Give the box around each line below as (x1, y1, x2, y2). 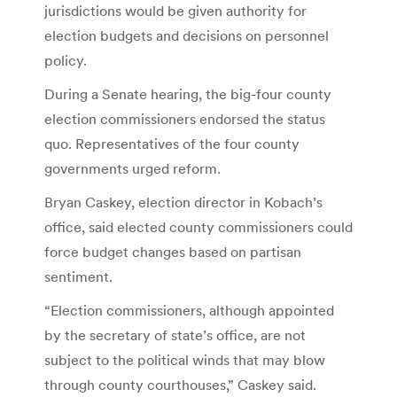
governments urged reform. (44, 159, 221, 177)
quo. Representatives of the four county (44, 134, 300, 152)
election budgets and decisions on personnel (44, 26, 329, 44)
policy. (44, 51, 87, 69)
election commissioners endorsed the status (44, 109, 325, 128)
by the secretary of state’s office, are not (44, 325, 306, 344)
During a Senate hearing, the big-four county (44, 84, 331, 103)
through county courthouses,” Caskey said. (44, 375, 316, 393)
